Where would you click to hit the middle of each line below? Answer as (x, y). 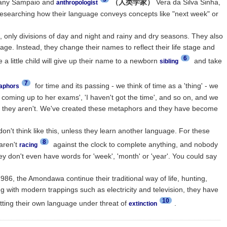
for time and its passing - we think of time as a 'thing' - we (125, 85)
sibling (169, 61)
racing (28, 145)
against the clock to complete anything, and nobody (134, 144)
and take (207, 61)
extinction (143, 203)
